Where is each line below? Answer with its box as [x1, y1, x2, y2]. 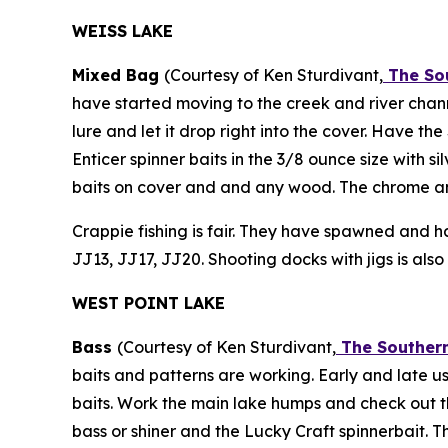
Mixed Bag [72, 64, 164, 85]
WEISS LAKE [72, 20, 173, 41]
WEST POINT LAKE [72, 292, 230, 313]
